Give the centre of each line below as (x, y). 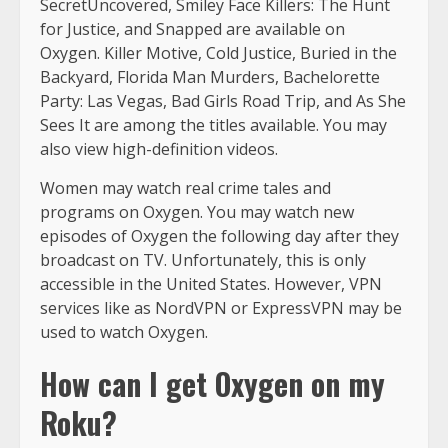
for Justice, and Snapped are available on (192, 29)
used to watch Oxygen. (124, 332)
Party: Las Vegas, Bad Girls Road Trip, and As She (223, 101)
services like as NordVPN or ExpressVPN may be (221, 308)
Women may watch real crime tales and (185, 188)
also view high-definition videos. (161, 149)
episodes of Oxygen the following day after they (219, 236)
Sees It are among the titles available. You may (213, 125)
